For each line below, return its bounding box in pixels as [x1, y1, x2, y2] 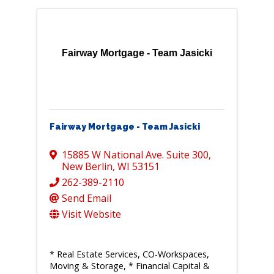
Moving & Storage [49, 260, 124, 272]
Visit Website [61, 207, 121, 221]
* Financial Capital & [128, 260, 210, 272]
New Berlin [61, 160, 113, 174]
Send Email [61, 191, 111, 206]
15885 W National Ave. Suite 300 [61, 148, 209, 162]
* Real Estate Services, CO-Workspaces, [49, 248, 209, 261]
